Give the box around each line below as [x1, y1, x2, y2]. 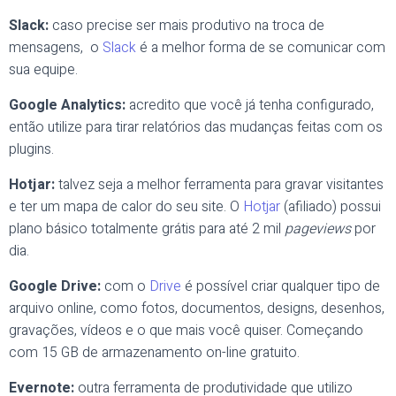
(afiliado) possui [280, 196, 381, 217]
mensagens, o [9, 37, 103, 58]
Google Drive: [9, 276, 104, 297]
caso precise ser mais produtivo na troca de [52, 15, 324, 36]
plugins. [9, 139, 54, 160]
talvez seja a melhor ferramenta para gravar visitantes [58, 174, 384, 195]
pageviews [285, 218, 351, 240]
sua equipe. [9, 59, 78, 80]
